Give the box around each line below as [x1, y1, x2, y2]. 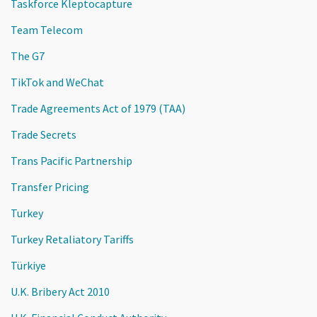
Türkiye [11, 258, 46, 272]
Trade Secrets [11, 127, 76, 142]
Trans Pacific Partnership [11, 153, 132, 168]
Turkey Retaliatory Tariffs [11, 231, 134, 246]
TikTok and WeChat [11, 74, 104, 89]
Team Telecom [11, 22, 83, 37]
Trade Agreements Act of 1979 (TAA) [11, 100, 185, 115]
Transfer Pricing [11, 179, 89, 194]
